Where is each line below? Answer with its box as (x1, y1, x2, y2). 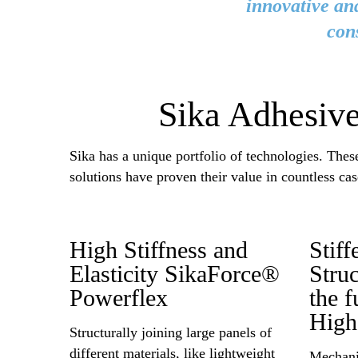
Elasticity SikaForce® (70, 261, 280, 288)
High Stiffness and (70, 237, 248, 265)
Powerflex (70, 284, 168, 312)
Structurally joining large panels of (70, 324, 272, 340)
